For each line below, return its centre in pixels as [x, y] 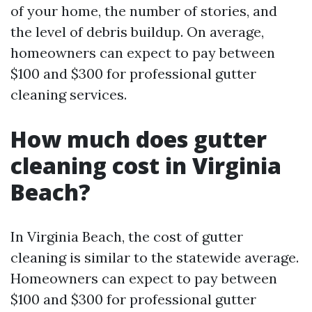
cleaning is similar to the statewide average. [155, 257]
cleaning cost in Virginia [146, 165]
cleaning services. [69, 94]
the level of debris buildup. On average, [137, 32]
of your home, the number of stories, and [144, 11]
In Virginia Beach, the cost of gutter [127, 236]
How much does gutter [139, 139]
